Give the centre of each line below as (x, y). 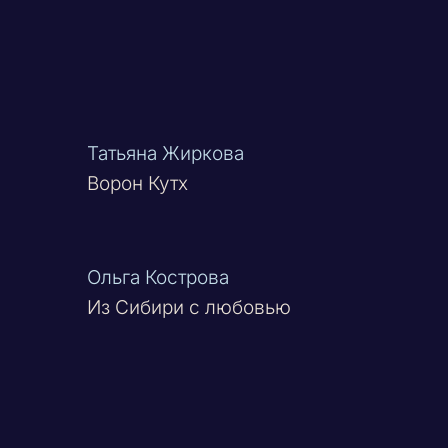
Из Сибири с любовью (189, 307)
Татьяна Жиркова (166, 153)
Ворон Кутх (138, 183)
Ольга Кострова (158, 277)
